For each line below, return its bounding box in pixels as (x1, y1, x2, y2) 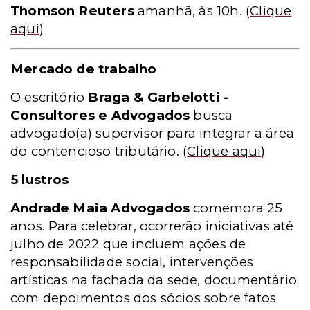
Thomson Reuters (10, 2, 134, 19)
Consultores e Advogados (10, 107, 190, 123)
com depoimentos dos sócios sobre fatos (10, 289, 277, 306)
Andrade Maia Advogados (10, 199, 190, 216)
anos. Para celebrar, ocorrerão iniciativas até (10, 217, 294, 234)
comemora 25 (190, 199, 283, 216)
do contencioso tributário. (10, 143, 179, 159)
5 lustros (10, 171, 69, 188)
